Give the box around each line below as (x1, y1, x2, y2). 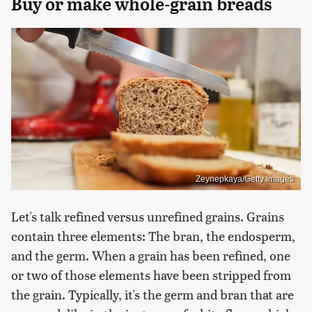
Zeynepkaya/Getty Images (196, 174, 294, 185)
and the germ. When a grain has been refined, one (11, 247, 290, 265)
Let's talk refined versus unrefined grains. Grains (11, 208, 284, 226)
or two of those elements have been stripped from (11, 266, 291, 284)
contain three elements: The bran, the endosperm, (11, 227, 295, 245)
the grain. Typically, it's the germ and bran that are (11, 286, 294, 304)
